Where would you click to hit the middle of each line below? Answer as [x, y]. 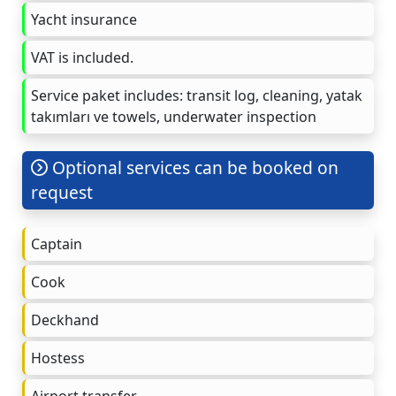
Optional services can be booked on [194, 167]
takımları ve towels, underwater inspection [174, 116]
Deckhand [65, 320]
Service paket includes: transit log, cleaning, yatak [197, 95]
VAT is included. [82, 57]
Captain [57, 244]
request [62, 192]
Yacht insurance [84, 19]
